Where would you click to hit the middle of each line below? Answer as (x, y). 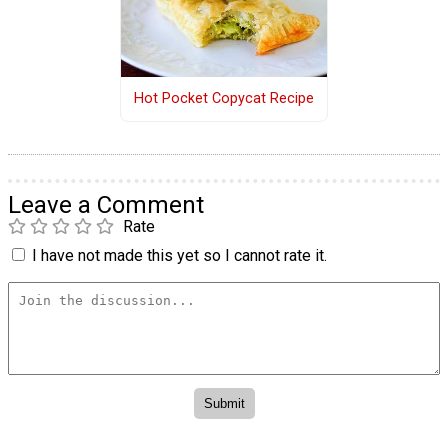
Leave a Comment (106, 204)
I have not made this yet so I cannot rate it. (179, 255)
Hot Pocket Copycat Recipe (223, 99)
